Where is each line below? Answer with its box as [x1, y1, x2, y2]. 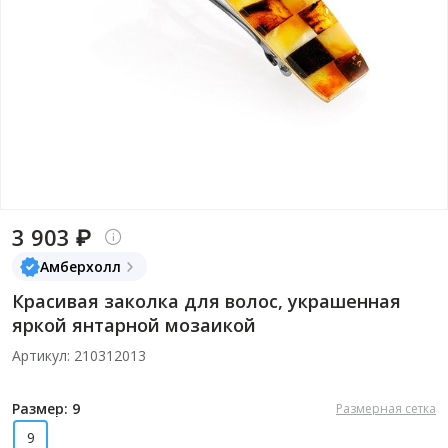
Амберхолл [40, 257, 121, 276]
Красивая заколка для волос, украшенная [12, 289, 401, 313]
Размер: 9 [12, 399, 80, 418]
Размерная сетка [336, 400, 436, 417]
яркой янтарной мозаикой [12, 313, 256, 337]
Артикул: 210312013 [12, 346, 146, 365]
